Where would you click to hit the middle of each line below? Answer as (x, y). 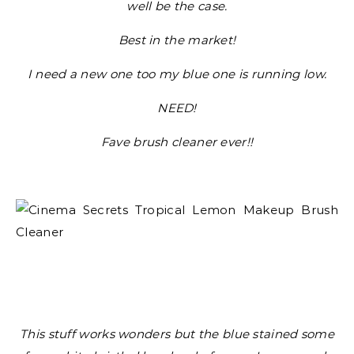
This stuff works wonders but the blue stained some (177, 334)
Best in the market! (177, 40)
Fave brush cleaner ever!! (177, 142)
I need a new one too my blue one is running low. (177, 74)
